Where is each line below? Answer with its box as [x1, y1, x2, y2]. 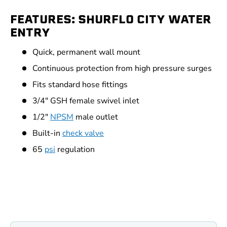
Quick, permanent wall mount [32, 47, 140, 58]
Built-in [32, 128, 62, 139]
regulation [55, 144, 95, 156]
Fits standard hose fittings [32, 79, 128, 91]
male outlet [73, 111, 118, 123]
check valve [62, 128, 104, 139]
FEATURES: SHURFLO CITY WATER [10, 11, 211, 27]
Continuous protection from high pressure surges [32, 63, 212, 74]
